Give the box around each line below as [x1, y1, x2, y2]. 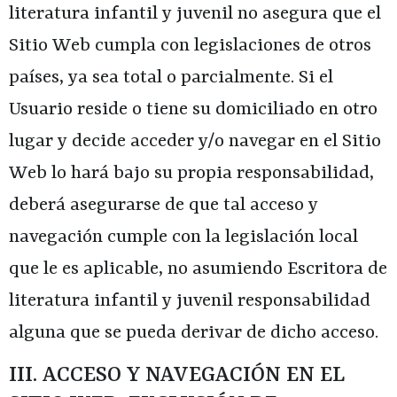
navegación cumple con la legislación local [9, 226, 358, 248]
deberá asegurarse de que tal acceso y [9, 194, 318, 216]
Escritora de [287, 258, 387, 280]
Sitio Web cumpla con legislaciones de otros [9, 35, 371, 57]
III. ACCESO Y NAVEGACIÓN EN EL [9, 363, 344, 389]
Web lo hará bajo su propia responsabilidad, [9, 162, 374, 184]
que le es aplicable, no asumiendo [9, 258, 287, 280]
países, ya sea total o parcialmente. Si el [9, 66, 333, 89]
